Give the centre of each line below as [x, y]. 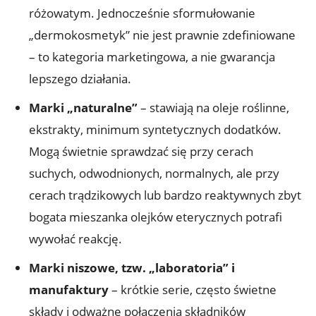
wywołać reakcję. [75, 238]
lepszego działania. [80, 78]
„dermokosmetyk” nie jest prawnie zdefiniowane [162, 35]
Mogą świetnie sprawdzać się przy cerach [141, 151]
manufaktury [69, 289]
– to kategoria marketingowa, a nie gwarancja [152, 56]
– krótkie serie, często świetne [193, 289]
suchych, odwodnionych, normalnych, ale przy [154, 173]
